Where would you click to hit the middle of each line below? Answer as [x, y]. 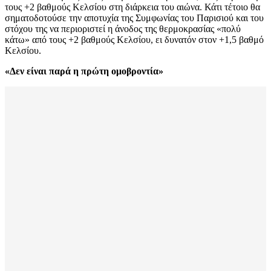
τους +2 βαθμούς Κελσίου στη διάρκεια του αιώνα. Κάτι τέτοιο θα [132, 7]
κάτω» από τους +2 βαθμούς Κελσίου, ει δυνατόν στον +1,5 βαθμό [134, 40]
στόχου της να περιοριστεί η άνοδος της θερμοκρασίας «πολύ [123, 29]
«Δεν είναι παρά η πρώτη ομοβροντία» [84, 71]
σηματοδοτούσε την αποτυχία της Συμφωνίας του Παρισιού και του [134, 18]
